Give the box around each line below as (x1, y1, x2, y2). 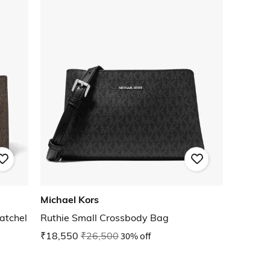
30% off (121, 230, 151, 242)
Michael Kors (40, 193, 99, 206)
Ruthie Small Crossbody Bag (40, 212, 169, 224)
